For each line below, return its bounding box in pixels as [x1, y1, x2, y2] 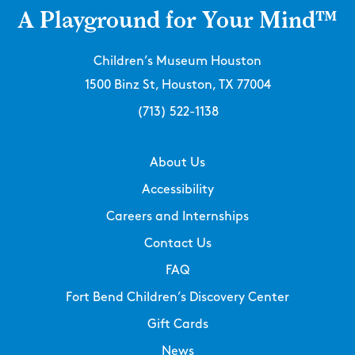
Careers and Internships [106, 210, 249, 223]
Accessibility [141, 183, 214, 196]
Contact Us [143, 237, 212, 250]
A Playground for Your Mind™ [17, 6, 338, 33]
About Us [150, 156, 205, 169]
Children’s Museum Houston [94, 55, 261, 67]
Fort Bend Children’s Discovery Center [66, 291, 289, 303]
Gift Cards [147, 318, 208, 330]
